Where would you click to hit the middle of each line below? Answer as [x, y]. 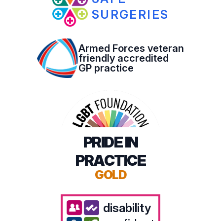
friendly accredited [123, 58]
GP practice [106, 68]
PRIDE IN [110, 142]
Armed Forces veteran [131, 48]
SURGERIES [130, 15]
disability [127, 208]
